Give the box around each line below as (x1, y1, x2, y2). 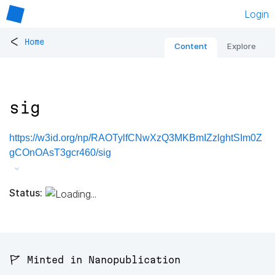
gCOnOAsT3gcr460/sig (9, 147, 111, 158)
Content (174, 41, 207, 52)
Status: (9, 186, 42, 199)
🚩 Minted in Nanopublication (9, 254, 180, 266)
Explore (227, 41, 256, 52)
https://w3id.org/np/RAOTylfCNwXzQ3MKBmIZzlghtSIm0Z (9, 133, 262, 144)
